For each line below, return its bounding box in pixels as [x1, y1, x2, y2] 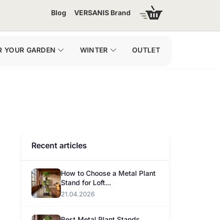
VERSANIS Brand [74, 8, 131, 17]
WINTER [80, 46, 108, 54]
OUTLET [132, 46, 160, 54]
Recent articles [31, 140, 87, 150]
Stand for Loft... [61, 178, 111, 187]
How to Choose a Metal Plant [61, 169, 156, 177]
